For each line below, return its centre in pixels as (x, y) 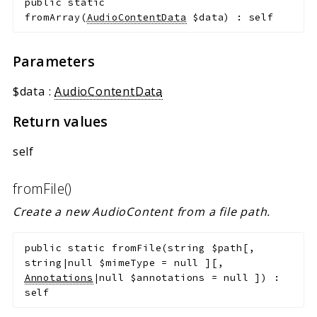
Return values (60, 122)
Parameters (53, 62)
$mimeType (127, 263)
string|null (62, 263)
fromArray (52, 17)
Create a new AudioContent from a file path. (142, 211)
